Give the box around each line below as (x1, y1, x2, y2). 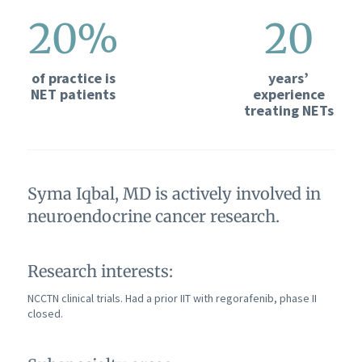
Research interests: (27, 260, 173, 281)
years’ (268, 68, 309, 87)
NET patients (31, 84, 116, 103)
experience (252, 84, 325, 103)
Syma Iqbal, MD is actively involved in (27, 183, 321, 204)
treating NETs (243, 100, 334, 120)
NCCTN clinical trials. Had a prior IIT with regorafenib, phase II (27, 290, 317, 305)
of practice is (31, 68, 116, 87)
